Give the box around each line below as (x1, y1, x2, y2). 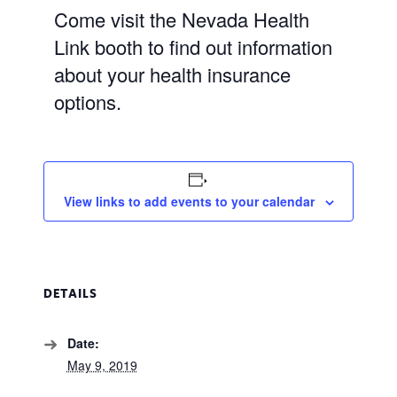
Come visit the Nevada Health (53, 5, 309, 34)
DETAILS (43, 286, 97, 301)
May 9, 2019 (66, 356, 137, 375)
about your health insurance (53, 60, 291, 89)
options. (53, 88, 121, 116)
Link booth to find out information (53, 33, 332, 61)
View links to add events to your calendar (63, 192, 315, 211)
